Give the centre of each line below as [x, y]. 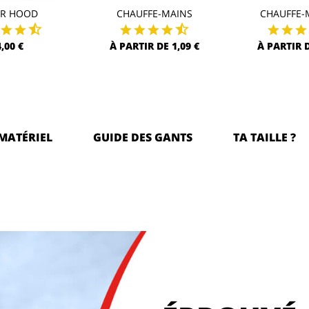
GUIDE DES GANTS [143, 137]
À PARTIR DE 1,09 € [154, 46]
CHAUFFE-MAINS [154, 14]
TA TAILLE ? [265, 137]
